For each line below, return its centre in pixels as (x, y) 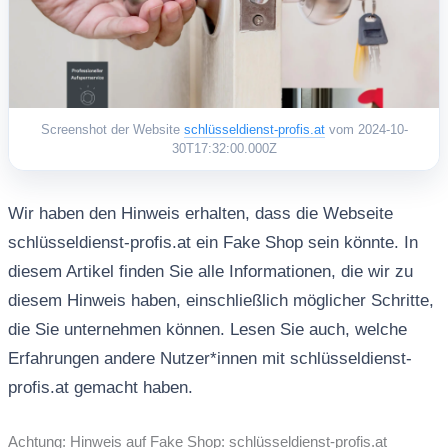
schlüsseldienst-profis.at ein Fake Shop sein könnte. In (212, 243)
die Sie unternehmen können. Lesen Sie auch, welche (207, 330)
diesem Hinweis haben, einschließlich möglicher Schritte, (220, 301)
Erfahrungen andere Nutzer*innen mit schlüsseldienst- (209, 359)
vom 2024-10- (366, 130)
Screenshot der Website (112, 130)
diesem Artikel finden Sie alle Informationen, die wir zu (210, 272)
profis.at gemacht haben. (100, 388)
